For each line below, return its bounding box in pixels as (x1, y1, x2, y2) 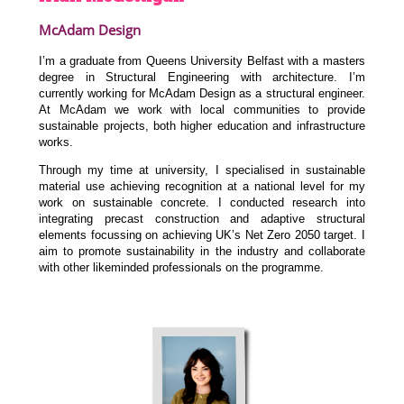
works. (39, 135, 74, 150)
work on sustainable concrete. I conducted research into (39, 195, 365, 209)
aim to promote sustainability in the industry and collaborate (39, 243, 365, 258)
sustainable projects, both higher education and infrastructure (39, 119, 365, 133)
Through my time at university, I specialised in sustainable (39, 162, 365, 177)
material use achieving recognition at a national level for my (39, 179, 365, 193)
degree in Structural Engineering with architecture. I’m (39, 70, 365, 85)
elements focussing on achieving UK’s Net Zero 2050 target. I (39, 227, 365, 242)
